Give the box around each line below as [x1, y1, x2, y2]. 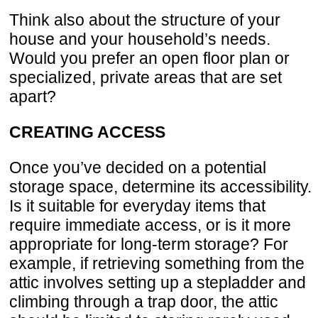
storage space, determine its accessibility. [9, 177, 312, 197]
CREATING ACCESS [9, 123, 165, 142]
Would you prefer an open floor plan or [9, 49, 290, 68]
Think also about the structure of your [9, 11, 280, 30]
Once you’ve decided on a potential [9, 158, 266, 177]
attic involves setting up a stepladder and [9, 273, 306, 292]
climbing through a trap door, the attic [9, 292, 278, 312]
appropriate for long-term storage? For [9, 235, 288, 254]
